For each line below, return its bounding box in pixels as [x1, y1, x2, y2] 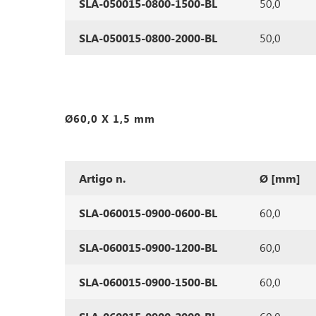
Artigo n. [79, 171, 126, 186]
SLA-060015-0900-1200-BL [79, 240, 217, 255]
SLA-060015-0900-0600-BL [79, 205, 217, 220]
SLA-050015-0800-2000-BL [79, 30, 217, 45]
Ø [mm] [260, 171, 300, 186]
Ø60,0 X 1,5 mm [65, 111, 155, 126]
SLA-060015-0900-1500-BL [79, 274, 217, 289]
